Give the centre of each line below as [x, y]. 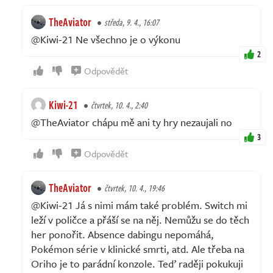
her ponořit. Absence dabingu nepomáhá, [122, 234]
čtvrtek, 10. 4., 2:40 [119, 105]
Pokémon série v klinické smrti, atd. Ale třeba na [138, 249]
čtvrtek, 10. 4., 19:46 [134, 188]
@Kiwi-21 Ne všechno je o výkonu [106, 39]
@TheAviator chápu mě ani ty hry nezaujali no [132, 122]
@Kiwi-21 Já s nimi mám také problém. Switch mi [139, 205]
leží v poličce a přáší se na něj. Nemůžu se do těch [140, 219]
